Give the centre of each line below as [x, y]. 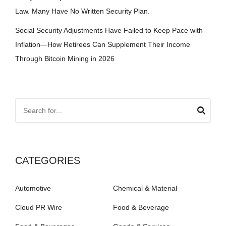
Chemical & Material [145, 188]
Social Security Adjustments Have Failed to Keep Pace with [109, 30]
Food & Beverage [141, 207]
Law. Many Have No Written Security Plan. [82, 11]
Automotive [33, 188]
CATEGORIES [48, 160]
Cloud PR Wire [39, 207]
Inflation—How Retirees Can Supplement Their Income [103, 44]
